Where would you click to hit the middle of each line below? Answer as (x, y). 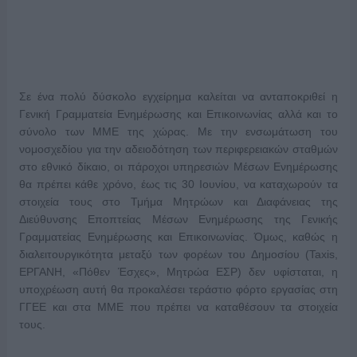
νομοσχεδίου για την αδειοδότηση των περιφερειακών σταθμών (178, 149)
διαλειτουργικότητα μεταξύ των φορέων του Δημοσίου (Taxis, (178, 255)
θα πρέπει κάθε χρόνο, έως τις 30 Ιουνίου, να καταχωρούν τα (178, 184)
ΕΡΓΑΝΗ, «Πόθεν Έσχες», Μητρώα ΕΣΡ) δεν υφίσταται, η (178, 272)
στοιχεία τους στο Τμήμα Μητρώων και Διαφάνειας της (178, 202)
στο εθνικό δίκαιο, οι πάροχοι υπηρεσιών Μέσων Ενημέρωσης (178, 167)
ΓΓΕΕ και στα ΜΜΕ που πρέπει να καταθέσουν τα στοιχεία (178, 307)
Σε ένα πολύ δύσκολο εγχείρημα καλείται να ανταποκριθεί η (178, 97)
